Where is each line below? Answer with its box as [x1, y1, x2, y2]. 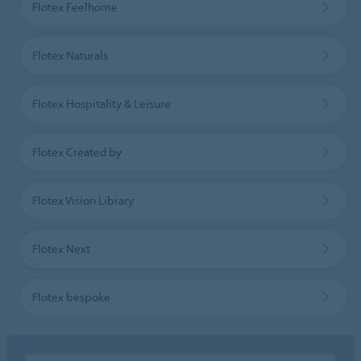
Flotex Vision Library [31, 192, 134, 208]
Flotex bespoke [31, 288, 110, 305]
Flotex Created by [31, 143, 122, 160]
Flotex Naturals [31, 47, 108, 63]
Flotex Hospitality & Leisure [31, 95, 171, 111]
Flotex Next [31, 240, 90, 256]
